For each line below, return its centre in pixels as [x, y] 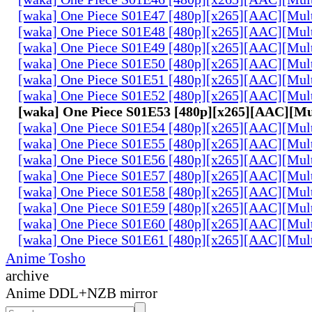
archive [27, 275]
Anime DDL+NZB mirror [81, 293]
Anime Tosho [46, 258]
